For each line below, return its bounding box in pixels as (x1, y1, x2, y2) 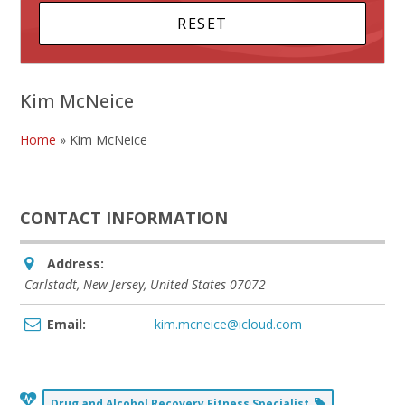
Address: (47, 255, 105, 272)
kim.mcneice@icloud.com (155, 316, 303, 333)
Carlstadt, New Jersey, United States (24, 276, 227, 293)
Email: (47, 316, 87, 333)
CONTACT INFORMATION (20, 207, 229, 229)
